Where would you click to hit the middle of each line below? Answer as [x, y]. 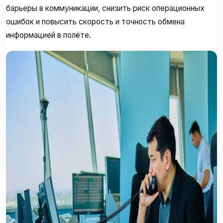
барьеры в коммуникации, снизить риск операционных [105, 8]
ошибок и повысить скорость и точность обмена [95, 21]
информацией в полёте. [49, 35]
